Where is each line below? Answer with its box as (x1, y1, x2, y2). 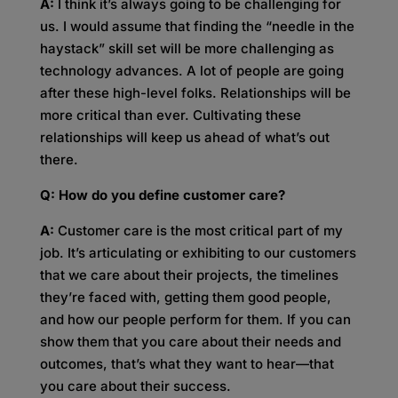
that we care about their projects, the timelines (39, 267, 338, 283)
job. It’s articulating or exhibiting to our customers (39, 244, 356, 261)
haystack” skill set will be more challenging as (39, 40, 334, 57)
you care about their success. (39, 378, 231, 394)
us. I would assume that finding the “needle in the (39, 18, 354, 35)
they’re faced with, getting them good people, (39, 289, 331, 306)
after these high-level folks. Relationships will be (39, 84, 351, 101)
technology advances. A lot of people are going (39, 62, 344, 79)
